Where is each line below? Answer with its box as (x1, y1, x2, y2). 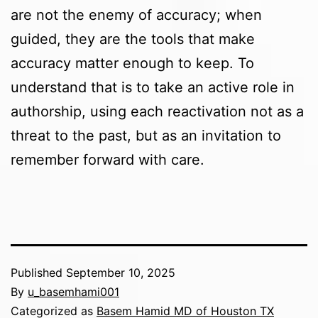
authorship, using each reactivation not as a (11, 103, 304, 121)
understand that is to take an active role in (11, 79, 295, 97)
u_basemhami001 (28, 285, 119, 300)
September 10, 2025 (66, 265, 175, 280)
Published (11, 265, 66, 280)
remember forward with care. (11, 151, 204, 169)
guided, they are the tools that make (11, 31, 255, 48)
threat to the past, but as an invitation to (11, 127, 281, 145)
